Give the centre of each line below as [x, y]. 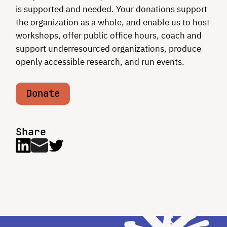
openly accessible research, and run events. [100, 62]
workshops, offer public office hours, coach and [108, 35]
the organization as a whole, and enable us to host [112, 22]
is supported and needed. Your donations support [111, 9]
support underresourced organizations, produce [108, 48]
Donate [43, 94]
